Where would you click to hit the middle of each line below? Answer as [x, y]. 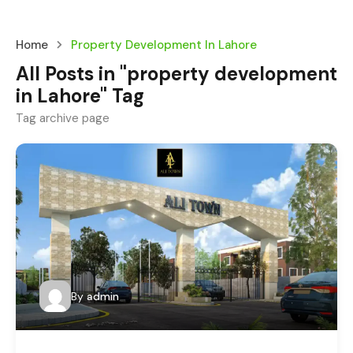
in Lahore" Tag [80, 96]
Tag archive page [63, 118]
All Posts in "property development [176, 74]
